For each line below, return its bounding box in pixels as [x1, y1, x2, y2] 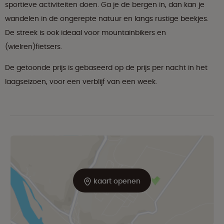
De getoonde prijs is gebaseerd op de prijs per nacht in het [5, 62, 207, 73]
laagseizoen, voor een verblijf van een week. [5, 76, 157, 87]
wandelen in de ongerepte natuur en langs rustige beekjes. [5, 13, 208, 24]
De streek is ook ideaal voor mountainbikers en [5, 27, 166, 38]
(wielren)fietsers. [5, 41, 62, 52]
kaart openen [91, 176, 140, 186]
